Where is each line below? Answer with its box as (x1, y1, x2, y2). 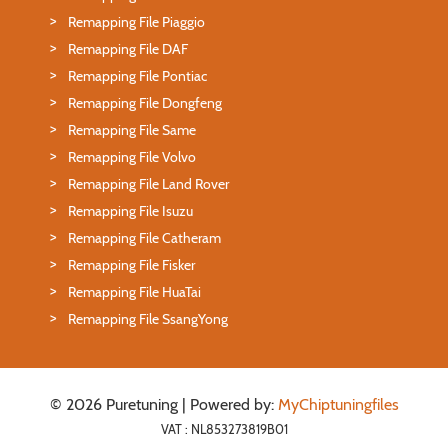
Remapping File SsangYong (68, 309, 228, 328)
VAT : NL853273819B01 (160, 421, 288, 437)
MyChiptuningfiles (277, 394, 399, 414)
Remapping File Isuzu (68, 201, 193, 220)
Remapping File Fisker (68, 255, 195, 274)
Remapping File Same (68, 120, 196, 139)
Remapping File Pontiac (68, 66, 207, 85)
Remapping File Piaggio (68, 12, 205, 31)
